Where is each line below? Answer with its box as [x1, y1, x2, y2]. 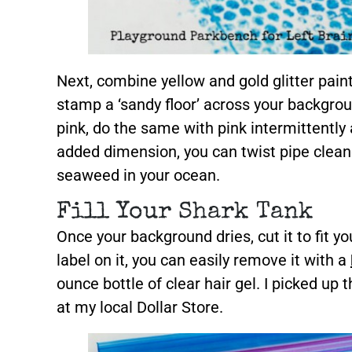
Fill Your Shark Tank [57, 201, 313, 225]
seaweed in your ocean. [57, 166, 220, 185]
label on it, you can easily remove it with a [57, 251, 350, 269]
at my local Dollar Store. [57, 298, 223, 317]
